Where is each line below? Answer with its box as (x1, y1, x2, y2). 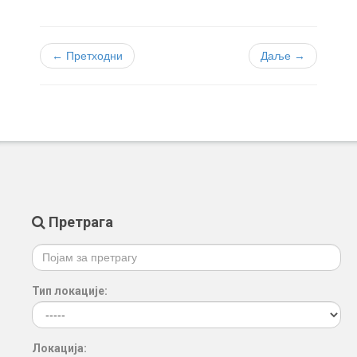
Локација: (32, 341, 87, 355)
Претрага (45, 213, 113, 230)
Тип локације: (32, 284, 108, 297)
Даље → (261, 49, 305, 62)
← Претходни (52, 49, 123, 62)
